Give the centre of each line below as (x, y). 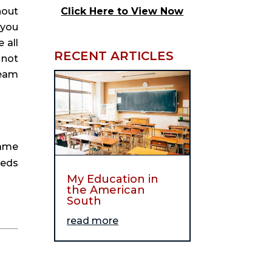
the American (106, 190)
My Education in (113, 179)
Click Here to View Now (122, 12)
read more (93, 220)
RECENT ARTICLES (114, 56)
